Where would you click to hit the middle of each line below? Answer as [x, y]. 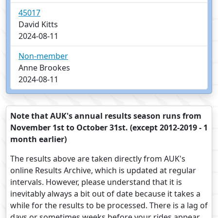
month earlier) [38, 139]
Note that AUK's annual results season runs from [106, 116]
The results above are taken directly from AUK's [98, 159]
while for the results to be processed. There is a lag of [109, 206]
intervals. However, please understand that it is [96, 182]
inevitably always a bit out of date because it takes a [105, 194]
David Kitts [38, 25]
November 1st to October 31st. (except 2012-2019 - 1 [109, 128]
